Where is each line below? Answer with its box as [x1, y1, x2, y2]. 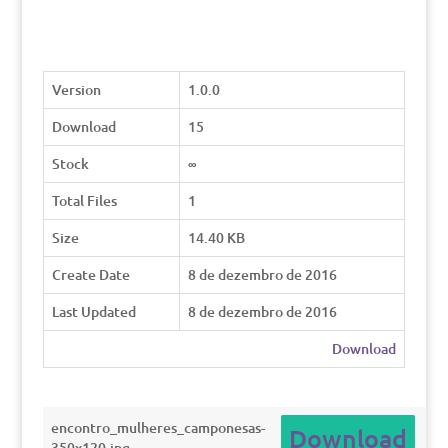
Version [51, 80, 101, 99]
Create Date [51, 265, 130, 284]
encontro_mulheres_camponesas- [50, 418, 265, 437]
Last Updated [51, 302, 136, 321]
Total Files [51, 191, 117, 210]
